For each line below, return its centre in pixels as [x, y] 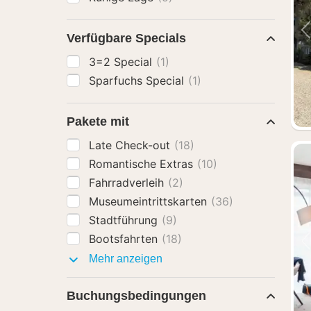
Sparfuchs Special [138, 81]
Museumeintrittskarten [150, 201]
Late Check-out [131, 145]
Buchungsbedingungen [136, 296]
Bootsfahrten [125, 239]
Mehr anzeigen [124, 259]
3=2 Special [122, 62]
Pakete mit [98, 121]
